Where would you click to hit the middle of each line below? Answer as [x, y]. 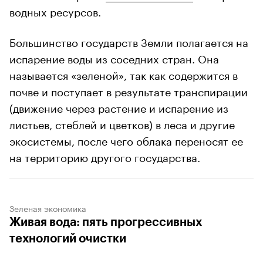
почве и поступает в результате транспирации [129, 90]
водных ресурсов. [55, 10]
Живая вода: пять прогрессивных [106, 222]
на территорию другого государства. [105, 156]
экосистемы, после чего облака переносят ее [126, 139]
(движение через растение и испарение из [119, 107]
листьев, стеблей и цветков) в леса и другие [122, 123]
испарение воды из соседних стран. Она [114, 57]
